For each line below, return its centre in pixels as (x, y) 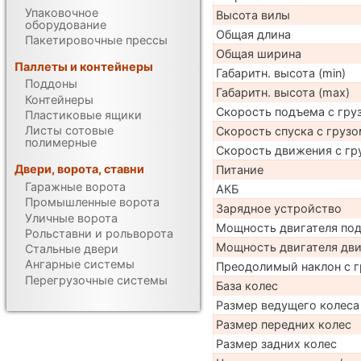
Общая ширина (258, 53)
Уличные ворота (72, 218)
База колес (247, 285)
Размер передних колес (283, 324)
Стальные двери (72, 249)
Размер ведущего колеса (287, 305)
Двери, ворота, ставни (80, 169)
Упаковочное (62, 12)
